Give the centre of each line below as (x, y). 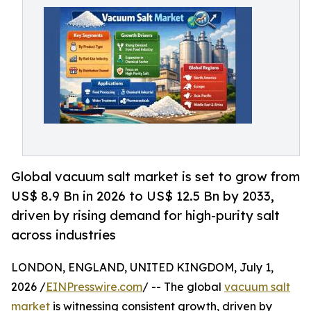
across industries (64, 235)
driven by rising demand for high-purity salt (145, 216)
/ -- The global (183, 287)
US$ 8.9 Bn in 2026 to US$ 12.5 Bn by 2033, (143, 196)
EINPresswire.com (94, 287)
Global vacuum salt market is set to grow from (155, 177)
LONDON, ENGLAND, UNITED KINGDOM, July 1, (142, 268)
